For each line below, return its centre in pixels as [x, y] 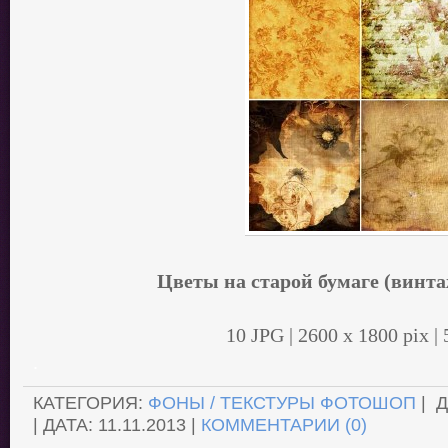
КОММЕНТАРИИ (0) [284, 424]
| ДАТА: [65, 424]
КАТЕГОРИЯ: [90, 402]
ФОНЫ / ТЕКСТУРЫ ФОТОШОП [282, 402]
